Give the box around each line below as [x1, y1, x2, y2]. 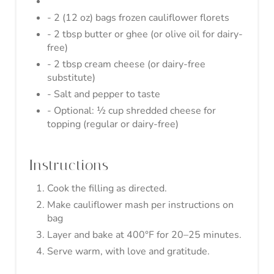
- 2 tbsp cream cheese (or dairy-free [47, 57, 206, 71]
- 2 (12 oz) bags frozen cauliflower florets [47, 10, 229, 24]
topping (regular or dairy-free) [47, 117, 179, 131]
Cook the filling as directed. [47, 181, 167, 195]
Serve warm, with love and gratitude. [47, 244, 210, 258]
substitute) [47, 70, 95, 84]
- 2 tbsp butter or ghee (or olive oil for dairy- [47, 27, 243, 41]
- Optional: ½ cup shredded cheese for [47, 103, 216, 117]
